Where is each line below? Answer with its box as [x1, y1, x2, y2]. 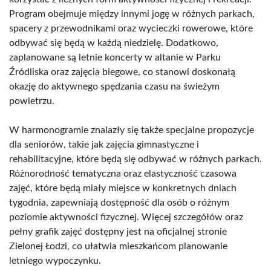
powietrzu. [9, 96, 54, 106]
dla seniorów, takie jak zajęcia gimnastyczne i [9, 140, 199, 149]
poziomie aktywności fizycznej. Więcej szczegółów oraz [9, 212, 243, 222]
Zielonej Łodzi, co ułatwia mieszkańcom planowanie [9, 241, 227, 251]
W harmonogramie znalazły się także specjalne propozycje [9, 125, 254, 135]
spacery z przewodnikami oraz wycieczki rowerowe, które [9, 24, 253, 33]
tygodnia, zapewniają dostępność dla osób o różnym [9, 198, 229, 207]
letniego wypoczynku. [9, 256, 101, 266]
